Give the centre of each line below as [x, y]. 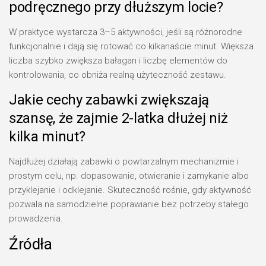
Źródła [30, 244]
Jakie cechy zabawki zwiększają [109, 100]
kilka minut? [47, 137]
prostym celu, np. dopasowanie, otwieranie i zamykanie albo [129, 176]
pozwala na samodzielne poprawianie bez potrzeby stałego [129, 204]
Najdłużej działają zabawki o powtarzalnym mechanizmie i [124, 161]
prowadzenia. [36, 218]
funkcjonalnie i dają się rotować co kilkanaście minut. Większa [131, 46]
